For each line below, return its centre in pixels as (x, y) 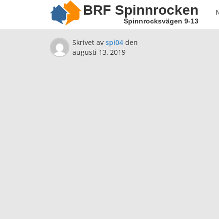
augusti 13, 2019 (99, 52)
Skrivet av (89, 42)
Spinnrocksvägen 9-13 (161, 21)
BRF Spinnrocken (141, 10)
